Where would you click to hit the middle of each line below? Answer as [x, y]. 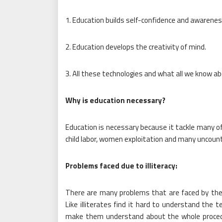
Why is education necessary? [115, 100]
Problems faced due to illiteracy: [121, 166]
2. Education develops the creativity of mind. [136, 47]
